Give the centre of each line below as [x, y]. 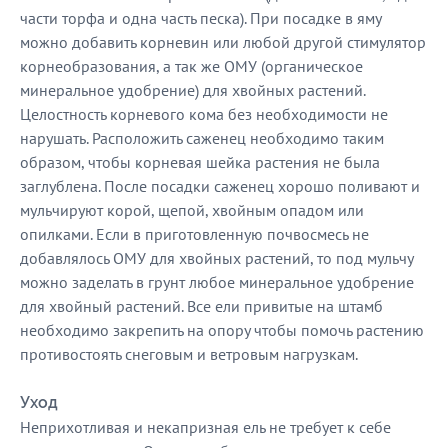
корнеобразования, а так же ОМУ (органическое [191, 66]
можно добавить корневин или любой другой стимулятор [223, 42]
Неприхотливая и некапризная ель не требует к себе [205, 427]
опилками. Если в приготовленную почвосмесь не [194, 234]
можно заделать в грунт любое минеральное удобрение [217, 282]
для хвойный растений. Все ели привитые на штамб [201, 306]
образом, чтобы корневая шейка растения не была [200, 162]
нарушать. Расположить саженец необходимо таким [202, 138]
